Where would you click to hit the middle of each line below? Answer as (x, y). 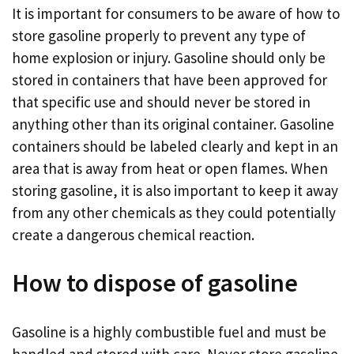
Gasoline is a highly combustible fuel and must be (169, 331)
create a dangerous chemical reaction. (133, 234)
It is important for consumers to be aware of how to (176, 13)
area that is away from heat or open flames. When (170, 168)
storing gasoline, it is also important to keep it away (175, 190)
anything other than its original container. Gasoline (173, 124)
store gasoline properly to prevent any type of (159, 35)
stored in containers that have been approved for (169, 79)
